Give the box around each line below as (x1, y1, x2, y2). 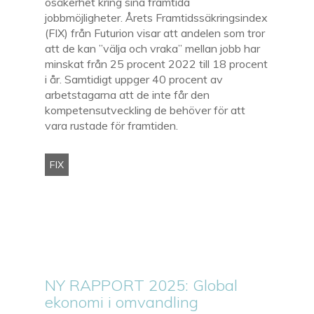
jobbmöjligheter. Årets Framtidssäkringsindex (45, 10, 268, 25)
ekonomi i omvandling (45, 292, 199, 312)
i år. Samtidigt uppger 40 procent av (45, 71, 224, 86)
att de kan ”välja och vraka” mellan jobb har (45, 41, 261, 55)
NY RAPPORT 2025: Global (45, 275, 238, 295)
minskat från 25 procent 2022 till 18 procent (45, 56, 268, 71)
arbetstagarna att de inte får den (45, 87, 210, 102)
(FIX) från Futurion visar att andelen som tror (45, 25, 266, 40)
